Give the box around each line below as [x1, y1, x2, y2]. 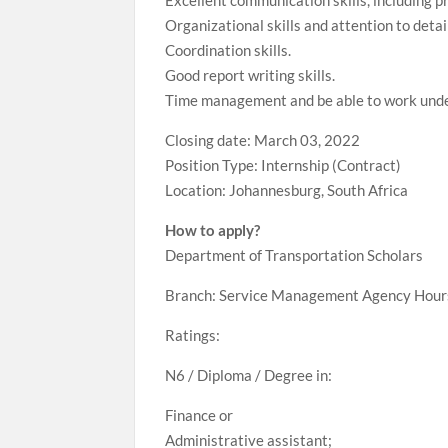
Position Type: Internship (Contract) [165, 156, 402, 174]
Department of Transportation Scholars [165, 246, 424, 264]
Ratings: [165, 326, 221, 344]
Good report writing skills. [165, 66, 336, 84]
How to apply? [165, 221, 261, 239]
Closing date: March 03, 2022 [165, 131, 361, 149]
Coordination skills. [165, 41, 292, 59]
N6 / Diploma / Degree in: [165, 366, 333, 384]
